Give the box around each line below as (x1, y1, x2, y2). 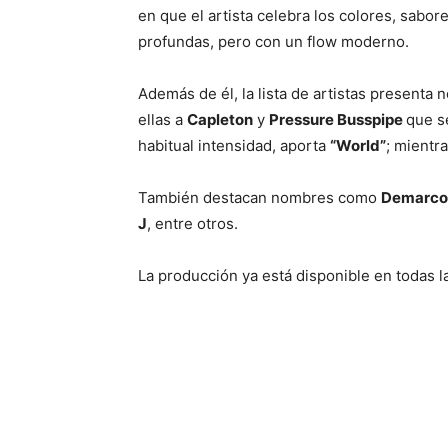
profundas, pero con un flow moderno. (138, 32, 413, 52)
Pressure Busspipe (269, 110, 406, 130)
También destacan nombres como (138, 188, 381, 208)
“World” (330, 136, 386, 156)
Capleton (187, 110, 253, 130)
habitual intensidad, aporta (138, 136, 330, 156)
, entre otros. (147, 214, 238, 234)
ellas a (138, 110, 187, 130)
